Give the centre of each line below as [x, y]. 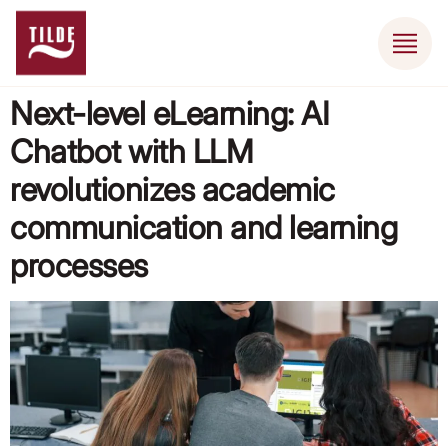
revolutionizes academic [172, 190]
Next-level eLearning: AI [169, 114]
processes [79, 266]
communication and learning [203, 228]
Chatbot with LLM [131, 152]
